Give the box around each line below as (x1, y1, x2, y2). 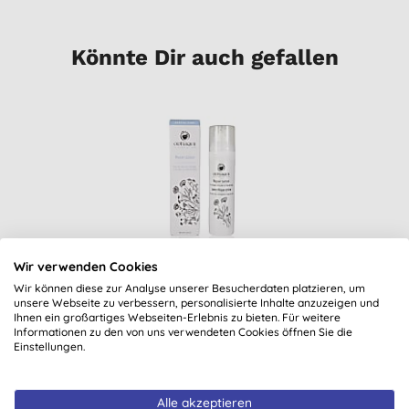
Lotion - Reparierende (130, 304, 280, 323)
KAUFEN (206, 334, 262, 353)
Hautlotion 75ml (150, 324, 260, 343)
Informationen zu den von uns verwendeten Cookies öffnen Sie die (14, 325, 352, 339)
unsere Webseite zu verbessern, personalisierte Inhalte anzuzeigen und (14, 296, 379, 309)
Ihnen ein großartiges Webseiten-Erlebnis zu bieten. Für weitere (14, 310, 341, 324)
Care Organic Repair (135, 284, 275, 303)
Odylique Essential (142, 264, 268, 283)
